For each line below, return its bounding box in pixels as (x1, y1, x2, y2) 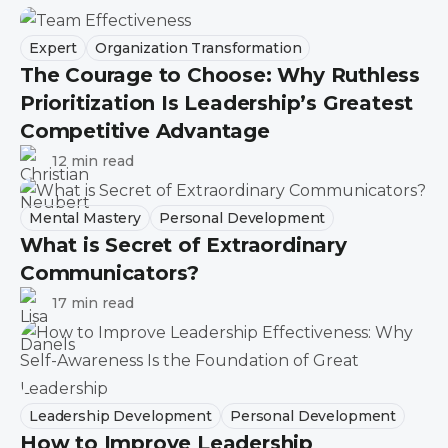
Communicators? (20, 261, 200, 286)
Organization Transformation (95, 38, 302, 57)
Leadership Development (29, 407, 212, 426)
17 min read (52, 294, 134, 313)
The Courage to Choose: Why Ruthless (20, 62, 420, 87)
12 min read (52, 151, 134, 170)
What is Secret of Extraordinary (20, 233, 347, 258)
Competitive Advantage (20, 118, 270, 143)
